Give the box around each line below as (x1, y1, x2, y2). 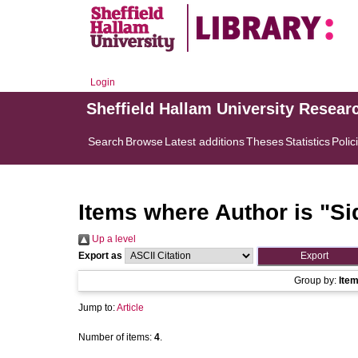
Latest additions (165, 135, 245, 148)
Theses (246, 135, 284, 148)
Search (88, 135, 124, 148)
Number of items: (78, 332, 154, 343)
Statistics (285, 135, 330, 148)
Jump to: (78, 302, 117, 313)
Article (117, 302, 144, 313)
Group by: (294, 275, 339, 286)
